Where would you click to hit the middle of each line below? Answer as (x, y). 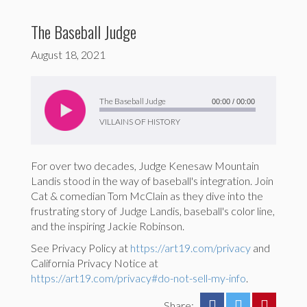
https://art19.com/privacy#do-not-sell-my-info (138, 278)
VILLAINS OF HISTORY (140, 121)
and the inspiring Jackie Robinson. (108, 226)
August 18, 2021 (68, 55)
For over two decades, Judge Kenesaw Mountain (145, 166)
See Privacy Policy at (81, 248)
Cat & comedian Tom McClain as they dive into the (147, 196)
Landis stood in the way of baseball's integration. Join (152, 181)
